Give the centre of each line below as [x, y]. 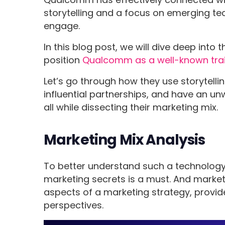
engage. [62, 26]
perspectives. [74, 205]
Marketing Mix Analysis [125, 140]
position [63, 60]
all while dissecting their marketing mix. [131, 107]
